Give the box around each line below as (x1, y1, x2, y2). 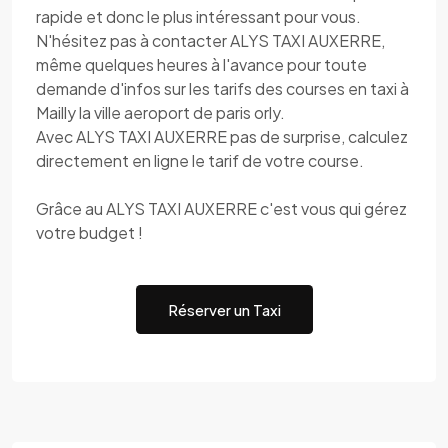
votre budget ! (36, 222, 143, 243)
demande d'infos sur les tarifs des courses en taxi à (36, 78, 409, 99)
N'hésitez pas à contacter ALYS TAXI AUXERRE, (36, 30, 385, 51)
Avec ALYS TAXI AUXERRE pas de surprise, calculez (36, 126, 408, 147)
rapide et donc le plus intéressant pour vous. (36, 6, 361, 27)
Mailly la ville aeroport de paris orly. (36, 102, 285, 123)
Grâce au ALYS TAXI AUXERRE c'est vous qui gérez (36, 198, 407, 219)
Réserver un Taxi (167, 299, 281, 319)
